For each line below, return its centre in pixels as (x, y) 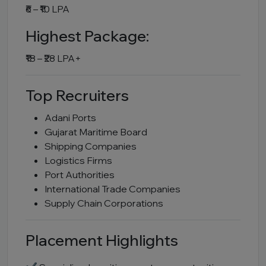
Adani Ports (70, 118)
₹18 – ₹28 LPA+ (53, 58)
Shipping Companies (91, 146)
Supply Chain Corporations (104, 203)
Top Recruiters (77, 95)
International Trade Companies (113, 189)
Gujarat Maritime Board (96, 132)
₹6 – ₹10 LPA (47, 9)
